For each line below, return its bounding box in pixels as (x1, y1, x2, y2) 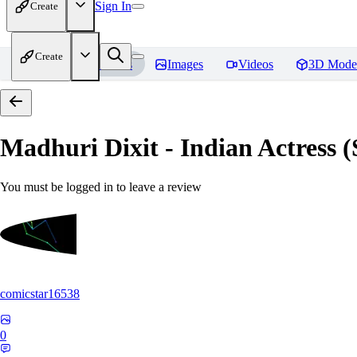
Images (167, 57, 203, 71)
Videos (238, 57, 273, 71)
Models (95, 57, 132, 71)
